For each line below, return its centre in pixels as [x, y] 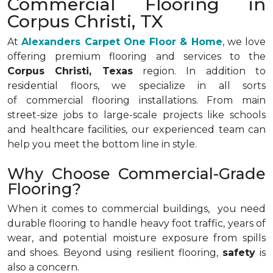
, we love [244, 42]
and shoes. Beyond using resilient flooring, [115, 253]
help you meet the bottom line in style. [103, 144]
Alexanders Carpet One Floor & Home [122, 42]
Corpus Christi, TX [88, 21]
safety [241, 253]
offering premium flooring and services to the [136, 56]
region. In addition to [199, 71]
